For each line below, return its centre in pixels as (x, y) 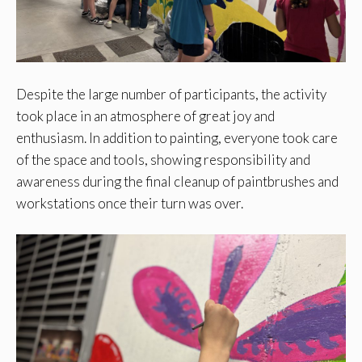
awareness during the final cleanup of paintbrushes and (177, 181)
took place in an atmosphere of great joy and (145, 116)
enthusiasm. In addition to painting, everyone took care (177, 137)
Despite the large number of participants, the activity (171, 94)
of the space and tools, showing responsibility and (163, 159)
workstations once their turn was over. (130, 203)
